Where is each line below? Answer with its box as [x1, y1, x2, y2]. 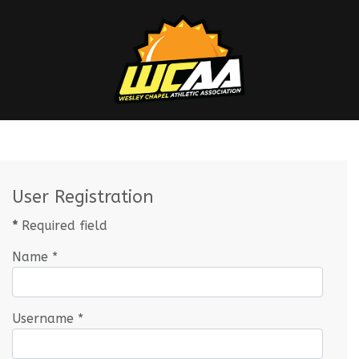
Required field [18, 218, 107, 233]
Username [12, 311, 74, 326]
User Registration [12, 187, 154, 208]
